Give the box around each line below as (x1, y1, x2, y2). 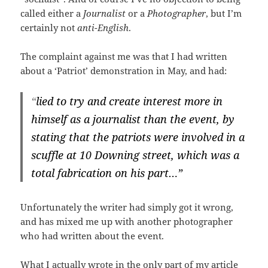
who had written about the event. (20, 230, 165, 242)
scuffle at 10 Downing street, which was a (31, 148, 240, 163)
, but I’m (206, 7, 242, 20)
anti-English (77, 22, 129, 34)
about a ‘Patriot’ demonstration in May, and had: (20, 65, 227, 77)
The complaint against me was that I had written (20, 50, 228, 63)
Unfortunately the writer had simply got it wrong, (20, 201, 234, 214)
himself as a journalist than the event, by (31, 112, 235, 127)
